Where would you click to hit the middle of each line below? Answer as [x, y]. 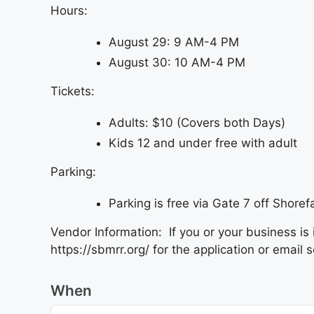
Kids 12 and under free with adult [203, 143]
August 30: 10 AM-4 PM [177, 62]
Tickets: [73, 91]
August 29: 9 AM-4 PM [174, 42]
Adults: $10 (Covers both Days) [197, 122]
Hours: [69, 10]
